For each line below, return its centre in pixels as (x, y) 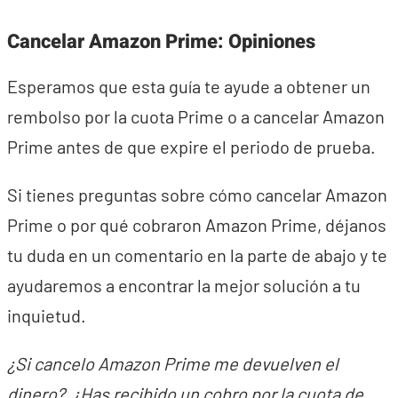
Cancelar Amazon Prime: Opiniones (161, 42)
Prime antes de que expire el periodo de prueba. (191, 147)
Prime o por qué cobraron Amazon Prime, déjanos (197, 225)
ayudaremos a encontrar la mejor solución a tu (184, 285)
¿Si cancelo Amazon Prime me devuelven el (173, 363)
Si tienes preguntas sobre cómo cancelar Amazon (197, 195)
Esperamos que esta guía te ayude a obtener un (189, 86)
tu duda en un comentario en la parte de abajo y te (197, 255)
